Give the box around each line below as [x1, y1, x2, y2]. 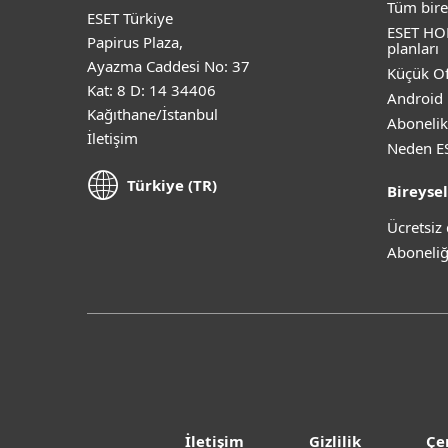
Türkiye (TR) [127, 175, 217, 196]
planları [387, 38, 439, 58]
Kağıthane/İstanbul [87, 103, 218, 124]
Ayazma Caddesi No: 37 [87, 55, 250, 76]
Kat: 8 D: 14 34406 [87, 79, 216, 100]
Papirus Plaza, [87, 31, 183, 52]
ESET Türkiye [87, 7, 173, 28]
